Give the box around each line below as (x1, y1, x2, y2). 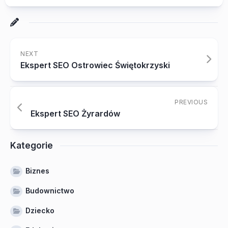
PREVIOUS (175, 98, 208, 106)
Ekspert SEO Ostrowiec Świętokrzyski (20, 60, 170, 70)
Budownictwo (25, 186, 74, 195)
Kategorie (10, 140, 53, 151)
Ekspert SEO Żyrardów (31, 108, 120, 119)
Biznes (25, 166, 49, 175)
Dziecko (25, 206, 54, 215)
